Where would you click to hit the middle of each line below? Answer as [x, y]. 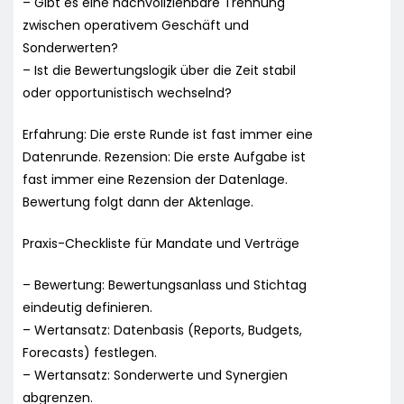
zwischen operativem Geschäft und [136, 25]
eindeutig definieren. [87, 307]
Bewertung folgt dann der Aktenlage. [138, 202]
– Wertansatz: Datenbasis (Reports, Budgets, [162, 330]
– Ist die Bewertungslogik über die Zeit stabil [159, 70]
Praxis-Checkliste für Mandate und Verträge [161, 243]
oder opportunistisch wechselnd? [127, 92]
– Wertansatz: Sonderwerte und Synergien [155, 375]
